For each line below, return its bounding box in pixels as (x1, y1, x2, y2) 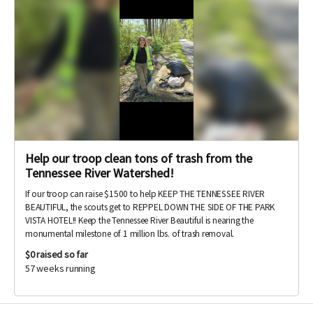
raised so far (36, 247, 88, 261)
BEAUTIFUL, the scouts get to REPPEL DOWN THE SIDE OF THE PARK (25, 201, 275, 213)
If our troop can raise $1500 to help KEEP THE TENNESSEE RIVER (25, 187, 265, 200)
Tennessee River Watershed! (25, 164, 174, 181)
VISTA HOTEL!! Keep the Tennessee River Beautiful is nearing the (25, 214, 254, 226)
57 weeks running (25, 261, 96, 275)
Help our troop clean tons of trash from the (25, 150, 252, 166)
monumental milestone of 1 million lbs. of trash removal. (25, 227, 235, 240)
